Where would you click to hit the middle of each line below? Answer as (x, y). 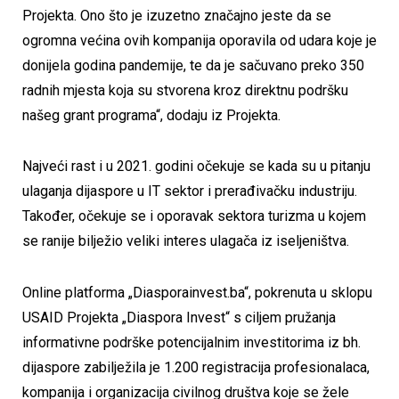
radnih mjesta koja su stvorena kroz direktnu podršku (185, 90)
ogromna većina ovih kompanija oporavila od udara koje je (199, 40)
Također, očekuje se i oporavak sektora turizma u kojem (194, 216)
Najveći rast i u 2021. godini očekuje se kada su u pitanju (196, 167)
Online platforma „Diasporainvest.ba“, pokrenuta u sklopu (197, 293)
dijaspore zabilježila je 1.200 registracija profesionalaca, (196, 368)
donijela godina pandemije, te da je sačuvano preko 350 (193, 65)
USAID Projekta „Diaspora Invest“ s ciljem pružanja (179, 318)
